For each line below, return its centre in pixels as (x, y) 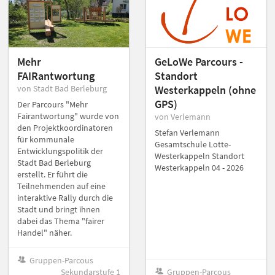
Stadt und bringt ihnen (59, 209)
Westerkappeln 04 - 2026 (199, 167)
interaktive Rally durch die (65, 197)
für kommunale (46, 139)
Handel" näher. (45, 232)
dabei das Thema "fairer (61, 221)
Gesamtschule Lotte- (193, 144)
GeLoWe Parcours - (199, 61)
